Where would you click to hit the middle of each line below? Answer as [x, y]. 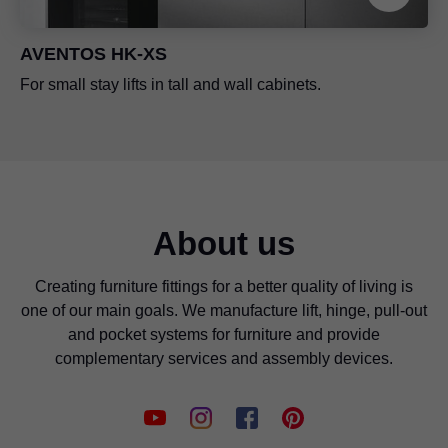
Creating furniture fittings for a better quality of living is [224, 287]
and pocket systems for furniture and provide [224, 335]
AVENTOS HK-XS [93, 54]
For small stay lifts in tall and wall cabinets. [170, 85]
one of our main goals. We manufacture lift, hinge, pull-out [224, 311]
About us [224, 244]
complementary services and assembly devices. [224, 359]
